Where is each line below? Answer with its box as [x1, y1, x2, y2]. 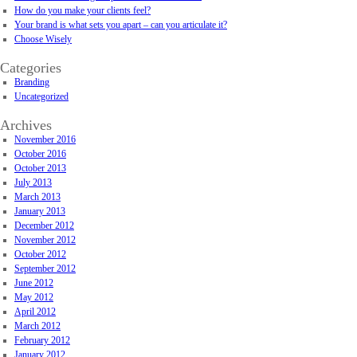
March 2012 [14, 320, 61, 332]
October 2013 [14, 163, 66, 175]
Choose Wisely [14, 33, 72, 45]
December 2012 [14, 220, 74, 232]
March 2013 [14, 191, 61, 203]
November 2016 [14, 134, 76, 146]
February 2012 [14, 335, 70, 347]
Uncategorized [14, 91, 69, 103]
